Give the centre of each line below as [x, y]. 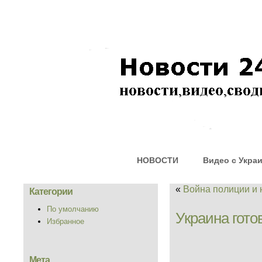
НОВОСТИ [158, 160]
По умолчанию [73, 209]
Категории [51, 192]
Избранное [65, 221]
